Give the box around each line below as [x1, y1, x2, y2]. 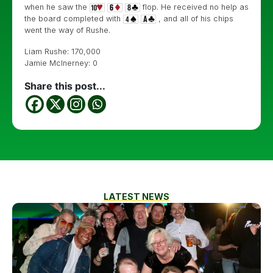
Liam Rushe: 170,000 [24, 47, 101, 56]
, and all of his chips [156, 14, 233, 23]
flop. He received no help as [140, 2, 249, 12]
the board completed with [24, 14, 123, 23]
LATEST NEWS [104, 191, 169, 202]
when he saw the [24, 2, 90, 12]
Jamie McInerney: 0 [24, 58, 97, 68]
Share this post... [24, 80, 105, 92]
